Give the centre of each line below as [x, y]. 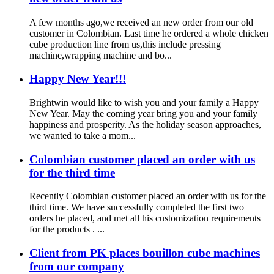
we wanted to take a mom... [83, 135]
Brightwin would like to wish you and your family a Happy [144, 102]
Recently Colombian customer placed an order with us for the [148, 196]
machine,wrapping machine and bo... [101, 55]
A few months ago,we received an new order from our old [141, 22]
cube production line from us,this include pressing [125, 44]
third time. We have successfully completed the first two [137, 207]
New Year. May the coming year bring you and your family [143, 113]
